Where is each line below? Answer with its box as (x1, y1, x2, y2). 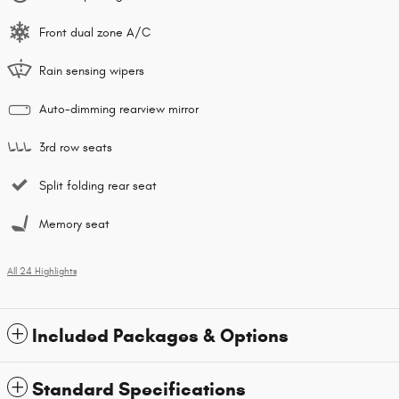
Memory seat (39, 216, 110, 232)
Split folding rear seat (39, 178, 157, 194)
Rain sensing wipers (39, 63, 144, 79)
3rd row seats (39, 140, 112, 156)
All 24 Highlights (7, 266, 77, 278)
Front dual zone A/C (39, 25, 151, 41)
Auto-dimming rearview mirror (39, 102, 199, 118)
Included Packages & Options (32, 324, 289, 348)
